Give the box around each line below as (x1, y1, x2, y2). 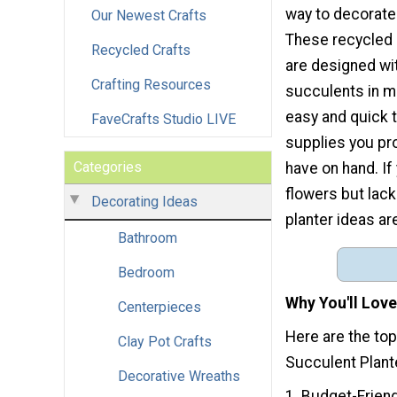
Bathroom (118, 229, 177, 246)
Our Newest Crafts (91, 6, 206, 24)
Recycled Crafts (91, 41, 191, 58)
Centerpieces (118, 298, 201, 315)
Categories (74, 158, 142, 175)
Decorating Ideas (91, 192, 198, 210)
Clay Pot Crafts (118, 332, 212, 350)
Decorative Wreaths (118, 367, 240, 385)
